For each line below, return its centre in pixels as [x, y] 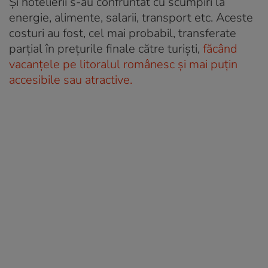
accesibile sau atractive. [71, 80]
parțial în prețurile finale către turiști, [106, 48]
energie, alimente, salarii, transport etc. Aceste [131, 17]
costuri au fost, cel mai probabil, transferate [123, 33]
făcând [220, 48]
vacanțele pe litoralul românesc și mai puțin [123, 64]
